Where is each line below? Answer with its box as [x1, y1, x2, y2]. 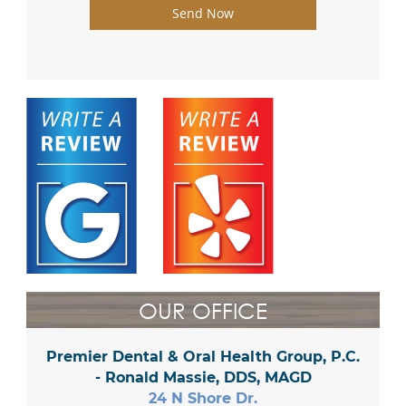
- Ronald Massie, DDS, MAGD [94, 368, 312, 386]
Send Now [172, 4, 234, 22]
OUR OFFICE [139, 295, 267, 324]
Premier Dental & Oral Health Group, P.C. [46, 347, 360, 365]
